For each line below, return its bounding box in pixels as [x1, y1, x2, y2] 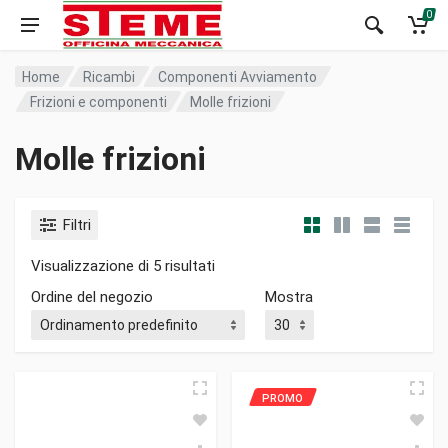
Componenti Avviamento [158, 68, 318, 85]
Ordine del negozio [31, 288, 153, 306]
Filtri [63, 216, 91, 234]
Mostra [265, 288, 313, 306]
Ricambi [83, 68, 136, 85]
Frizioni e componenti [30, 93, 168, 110]
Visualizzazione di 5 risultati [31, 257, 215, 275]
